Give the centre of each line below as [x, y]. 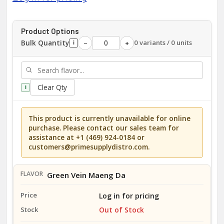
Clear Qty [52, 87]
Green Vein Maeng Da [86, 175]
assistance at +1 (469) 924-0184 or [87, 137]
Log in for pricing [129, 196]
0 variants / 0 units [163, 43]
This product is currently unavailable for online [110, 118]
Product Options [50, 31]
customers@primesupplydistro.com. [89, 146]
